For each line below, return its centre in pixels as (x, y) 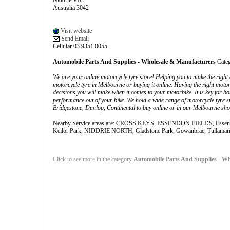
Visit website (75, 31)
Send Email (74, 39)
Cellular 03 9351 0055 (80, 46)
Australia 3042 (71, 8)
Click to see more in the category (93, 159)
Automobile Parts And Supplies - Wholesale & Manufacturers (134, 62)
